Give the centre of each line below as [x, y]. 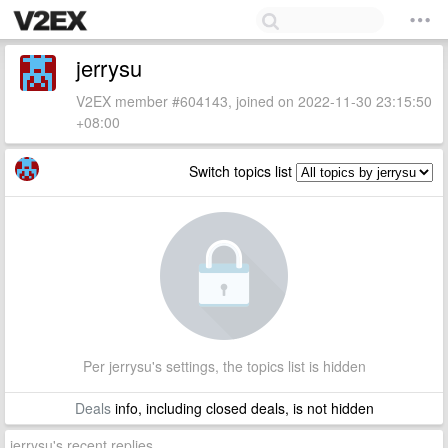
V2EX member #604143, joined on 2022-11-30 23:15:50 [254, 101]
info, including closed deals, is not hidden [242, 408]
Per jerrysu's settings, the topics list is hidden [224, 366]
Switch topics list [242, 171]
